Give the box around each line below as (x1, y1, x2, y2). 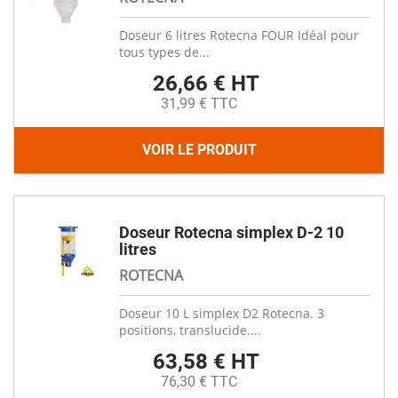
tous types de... (119, 44, 210, 60)
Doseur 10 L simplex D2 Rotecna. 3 (119, 305, 324, 322)
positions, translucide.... (119, 322, 261, 338)
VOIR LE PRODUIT (141, 141, 257, 158)
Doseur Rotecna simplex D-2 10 (119, 223, 344, 242)
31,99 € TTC (161, 95, 237, 112)
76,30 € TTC (161, 373, 237, 390)
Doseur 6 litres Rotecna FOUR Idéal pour (119, 27, 359, 44)
